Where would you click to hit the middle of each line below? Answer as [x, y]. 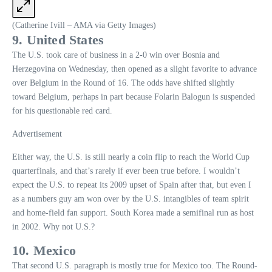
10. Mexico [44, 251]
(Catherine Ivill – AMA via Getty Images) [84, 25]
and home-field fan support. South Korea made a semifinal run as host [133, 213]
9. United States [58, 40]
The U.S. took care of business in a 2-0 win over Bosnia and [116, 55]
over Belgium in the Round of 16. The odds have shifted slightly [123, 83]
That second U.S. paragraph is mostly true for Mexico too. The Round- [135, 266]
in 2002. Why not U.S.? [53, 227]
